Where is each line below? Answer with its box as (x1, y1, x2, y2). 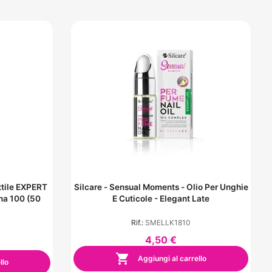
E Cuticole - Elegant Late (112, 194, 209, 204)
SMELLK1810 (145, 218, 191, 228)
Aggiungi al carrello (136, 253, 206, 263)
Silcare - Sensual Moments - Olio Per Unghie (73, 182, 109, 192)
